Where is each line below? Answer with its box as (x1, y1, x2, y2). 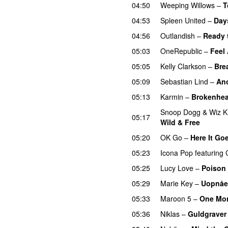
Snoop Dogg (160, 106, 201, 117)
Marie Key (160, 178, 193, 188)
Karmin (160, 91, 183, 102)
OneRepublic (160, 45, 202, 56)
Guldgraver (188, 208, 226, 219)
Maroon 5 (160, 193, 191, 204)
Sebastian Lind (160, 76, 208, 87)
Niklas (160, 208, 180, 219)
